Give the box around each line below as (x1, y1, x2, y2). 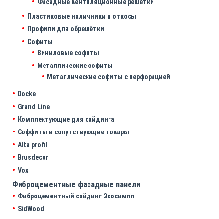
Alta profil (18, 141, 47, 149)
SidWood (18, 205, 44, 213)
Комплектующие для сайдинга (18, 115, 114, 124)
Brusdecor (18, 153, 48, 162)
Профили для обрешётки (27, 25, 104, 33)
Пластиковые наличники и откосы (27, 12, 136, 21)
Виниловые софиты (37, 49, 99, 57)
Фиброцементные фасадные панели (12, 180, 140, 190)
